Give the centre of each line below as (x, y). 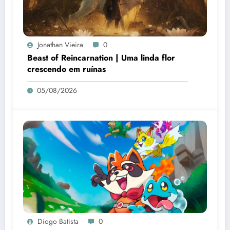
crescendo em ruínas (66, 69)
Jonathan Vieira (60, 44)
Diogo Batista (58, 221)
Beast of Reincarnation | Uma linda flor (101, 57)
